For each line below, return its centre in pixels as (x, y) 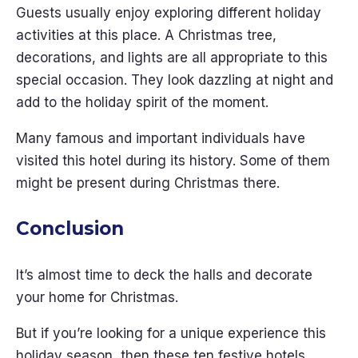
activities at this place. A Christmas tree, (146, 35)
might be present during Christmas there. (150, 183)
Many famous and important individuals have (161, 138)
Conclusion (70, 229)
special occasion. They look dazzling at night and (175, 80)
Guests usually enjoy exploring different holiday (169, 13)
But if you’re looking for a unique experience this (171, 333)
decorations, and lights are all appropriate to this (172, 58)
